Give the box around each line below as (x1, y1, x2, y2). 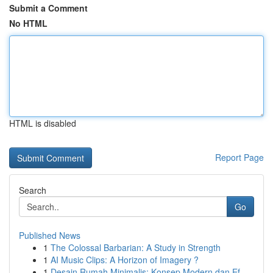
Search (19, 184, 46, 196)
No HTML (9, 17, 48, 29)
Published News (19, 229, 80, 241)
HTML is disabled (9, 117, 76, 129)
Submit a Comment (9, 2, 88, 14)
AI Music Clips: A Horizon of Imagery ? (51, 253, 199, 266)
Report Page (215, 151, 264, 163)
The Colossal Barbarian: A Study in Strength (51, 241, 221, 253)
